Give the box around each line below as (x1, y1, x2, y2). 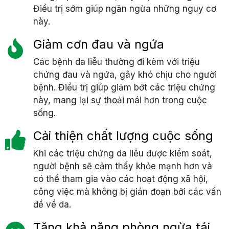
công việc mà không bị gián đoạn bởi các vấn (33, 186, 221, 197)
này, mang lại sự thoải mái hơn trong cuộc (33, 95, 207, 105)
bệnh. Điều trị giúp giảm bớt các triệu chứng (33, 82, 215, 93)
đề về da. (33, 199, 71, 210)
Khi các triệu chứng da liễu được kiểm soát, (33, 148, 212, 158)
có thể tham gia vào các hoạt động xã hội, (33, 173, 208, 184)
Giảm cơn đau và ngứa (33, 36, 164, 52)
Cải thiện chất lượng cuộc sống (33, 128, 213, 143)
